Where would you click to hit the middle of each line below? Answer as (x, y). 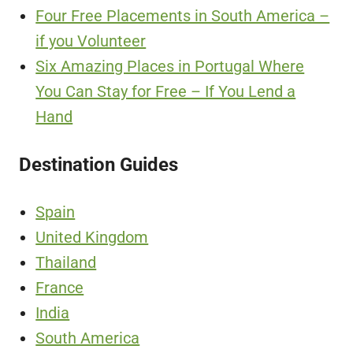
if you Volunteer (91, 41)
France (60, 288)
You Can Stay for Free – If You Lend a (166, 92)
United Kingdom (92, 238)
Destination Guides (98, 164)
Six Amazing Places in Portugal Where (170, 67)
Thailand (66, 263)
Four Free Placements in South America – (183, 16)
